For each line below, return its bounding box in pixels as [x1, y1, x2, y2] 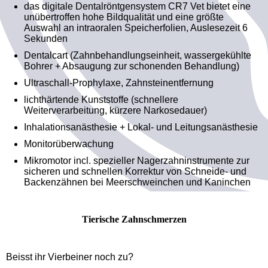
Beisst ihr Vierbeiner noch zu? [6, 251, 133, 262]
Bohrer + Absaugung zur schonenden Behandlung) [24, 60, 239, 71]
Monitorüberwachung [24, 138, 114, 149]
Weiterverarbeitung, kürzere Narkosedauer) [24, 105, 207, 115]
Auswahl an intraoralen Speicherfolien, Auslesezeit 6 [24, 22, 248, 33]
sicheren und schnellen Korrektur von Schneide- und [24, 166, 246, 176]
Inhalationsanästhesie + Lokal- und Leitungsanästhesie [24, 121, 258, 132]
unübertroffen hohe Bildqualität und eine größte [24, 11, 224, 22]
